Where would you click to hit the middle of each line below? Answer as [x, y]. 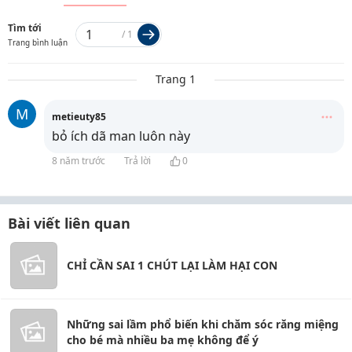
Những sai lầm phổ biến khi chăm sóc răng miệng [203, 324]
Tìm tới [25, 28]
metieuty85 [79, 117]
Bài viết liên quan [69, 223]
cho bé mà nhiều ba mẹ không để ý [163, 340]
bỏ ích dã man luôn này [121, 136]
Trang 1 [176, 79]
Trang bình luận [38, 42]
